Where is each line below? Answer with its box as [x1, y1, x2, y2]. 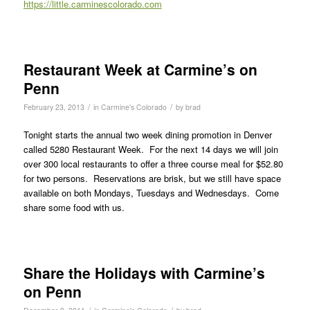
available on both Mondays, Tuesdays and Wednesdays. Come [23, 185, 279, 199]
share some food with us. [23, 200, 125, 214]
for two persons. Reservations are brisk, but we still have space [23, 171, 281, 185]
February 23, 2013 [23, 101, 84, 112]
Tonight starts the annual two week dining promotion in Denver [23, 127, 272, 141]
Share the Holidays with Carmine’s [23, 262, 265, 283]
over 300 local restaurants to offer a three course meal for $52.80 [23, 156, 283, 170]
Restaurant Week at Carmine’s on [23, 58, 257, 80]
